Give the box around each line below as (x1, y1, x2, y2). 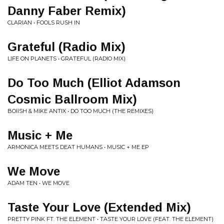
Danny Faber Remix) (7, 4, 126, 17)
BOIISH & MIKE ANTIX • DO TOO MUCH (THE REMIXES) (7, 107, 153, 114)
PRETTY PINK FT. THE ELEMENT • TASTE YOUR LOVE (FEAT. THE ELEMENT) (7, 215, 213, 222)
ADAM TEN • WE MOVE (7, 179, 69, 186)
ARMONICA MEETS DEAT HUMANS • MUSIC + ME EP (7, 143, 149, 150)
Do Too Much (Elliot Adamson (7, 76, 180, 89)
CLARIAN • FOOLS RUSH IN (7, 19, 80, 26)
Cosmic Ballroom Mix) (7, 92, 137, 106)
